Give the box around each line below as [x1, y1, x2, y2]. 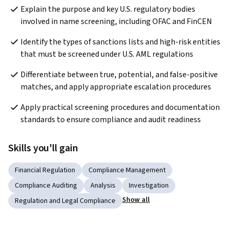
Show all [122, 195, 150, 205]
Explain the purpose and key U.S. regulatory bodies [20, 4, 195, 15]
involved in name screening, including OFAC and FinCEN [20, 16, 212, 28]
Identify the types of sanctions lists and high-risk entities [20, 36, 220, 48]
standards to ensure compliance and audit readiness [20, 114, 201, 126]
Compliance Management [88, 165, 166, 176]
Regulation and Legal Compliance [15, 196, 116, 207]
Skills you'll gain [8, 141, 78, 156]
